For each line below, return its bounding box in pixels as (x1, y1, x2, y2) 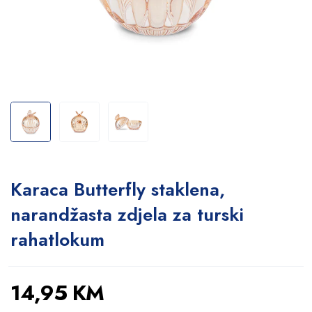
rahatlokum (10, 226, 104, 253)
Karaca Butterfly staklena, (10, 176, 225, 203)
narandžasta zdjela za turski (10, 201, 244, 228)
